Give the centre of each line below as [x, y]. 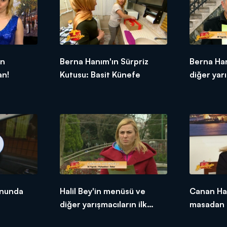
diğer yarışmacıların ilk [103, 204]
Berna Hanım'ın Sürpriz [104, 61]
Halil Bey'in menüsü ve [102, 191]
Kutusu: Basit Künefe [100, 74]
